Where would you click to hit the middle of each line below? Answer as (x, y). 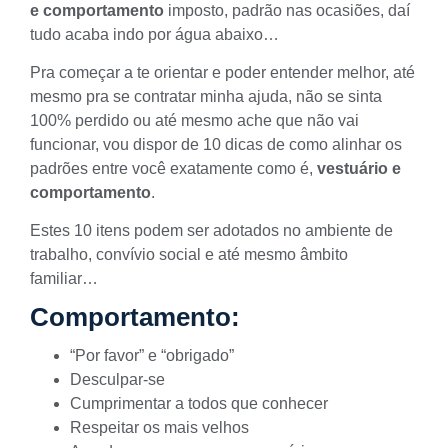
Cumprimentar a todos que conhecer (199, 403)
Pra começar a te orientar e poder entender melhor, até (222, 73)
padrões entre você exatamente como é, (173, 169)
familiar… (64, 279)
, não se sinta (335, 97)
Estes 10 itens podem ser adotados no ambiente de (211, 231)
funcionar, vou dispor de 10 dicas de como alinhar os (216, 145)
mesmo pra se (82, 97)
